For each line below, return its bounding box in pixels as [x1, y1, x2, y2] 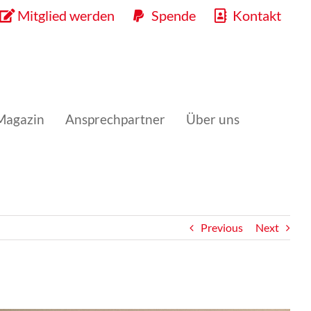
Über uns [186, 111, 239, 127]
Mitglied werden [17, 7, 115, 24]
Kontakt [233, 7, 281, 24]
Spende [151, 7, 196, 24]
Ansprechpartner [65, 111, 165, 127]
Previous [201, 221, 243, 234]
